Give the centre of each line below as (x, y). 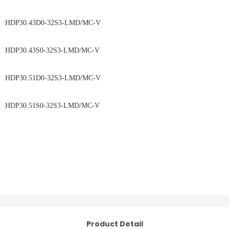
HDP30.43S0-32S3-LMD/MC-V (114, 50)
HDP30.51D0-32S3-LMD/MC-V (114, 78)
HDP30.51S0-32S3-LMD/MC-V (114, 106)
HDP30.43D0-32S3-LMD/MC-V (114, 23)
